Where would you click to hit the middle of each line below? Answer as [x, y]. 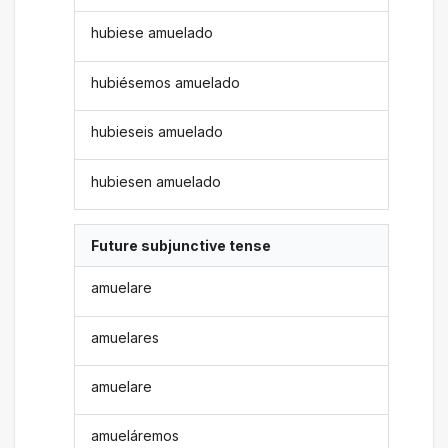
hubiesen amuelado [156, 181]
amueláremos [135, 436]
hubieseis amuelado [157, 132]
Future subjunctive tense [181, 245]
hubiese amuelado [152, 33]
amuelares [125, 337]
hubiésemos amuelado [166, 82]
